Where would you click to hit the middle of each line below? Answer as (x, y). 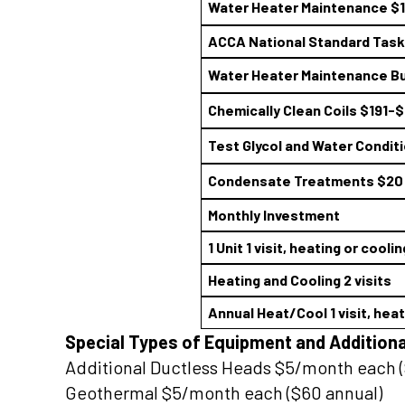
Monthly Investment (274, 215)
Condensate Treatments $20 (306, 180)
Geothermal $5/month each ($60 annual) (224, 392)
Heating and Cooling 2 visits (300, 280)
